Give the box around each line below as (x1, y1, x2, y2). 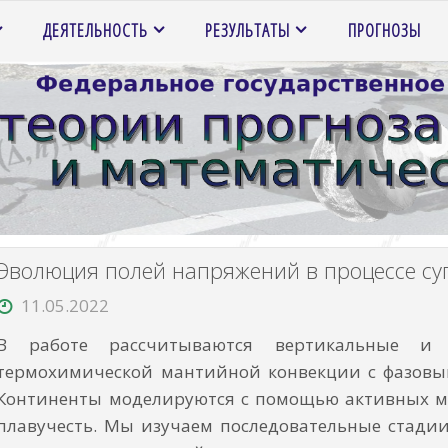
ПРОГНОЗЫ (347, 18, 421, 42)
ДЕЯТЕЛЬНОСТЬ (43, 18, 149, 42)
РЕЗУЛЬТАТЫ (205, 18, 291, 42)
